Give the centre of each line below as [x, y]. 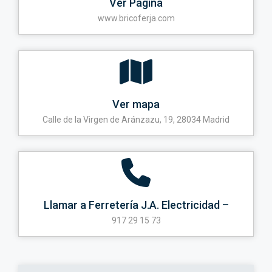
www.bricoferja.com [136, 19]
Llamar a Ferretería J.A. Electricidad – [136, 205]
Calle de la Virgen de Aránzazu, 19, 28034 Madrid [136, 119]
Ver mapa [136, 104]
